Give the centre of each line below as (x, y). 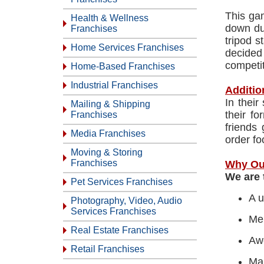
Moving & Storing (107, 152)
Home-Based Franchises (123, 66)
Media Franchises (108, 133)
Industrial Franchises (114, 85)
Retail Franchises (108, 249)
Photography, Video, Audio (126, 201)
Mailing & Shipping (110, 104)
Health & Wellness (110, 18)
